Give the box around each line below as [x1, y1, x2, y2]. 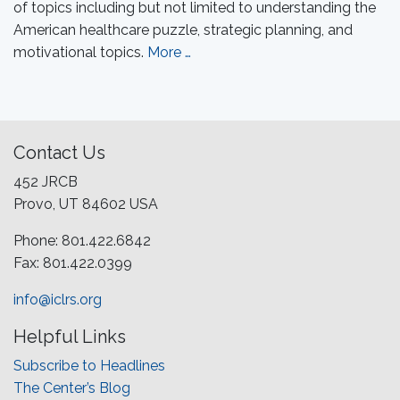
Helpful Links [13, 326, 126, 347]
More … [147, 44, 191, 61]
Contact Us [13, 142, 105, 163]
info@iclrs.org [13, 291, 102, 308]
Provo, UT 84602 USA [13, 196, 158, 212]
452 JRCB [13, 173, 78, 190]
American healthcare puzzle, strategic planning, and [13, 21, 353, 38]
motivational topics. [13, 44, 147, 61]
